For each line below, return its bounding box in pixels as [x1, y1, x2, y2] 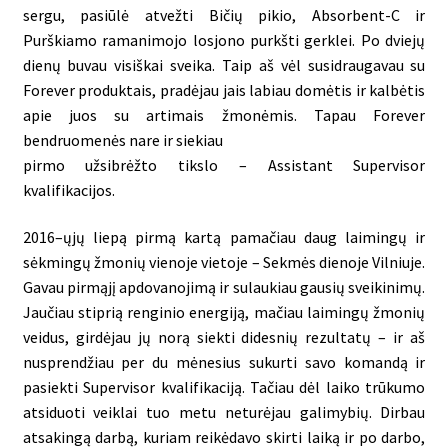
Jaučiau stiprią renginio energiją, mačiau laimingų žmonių [22, 302, 426, 323]
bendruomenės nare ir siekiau [22, 129, 223, 150]
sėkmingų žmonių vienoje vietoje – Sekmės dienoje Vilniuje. [22, 252, 426, 273]
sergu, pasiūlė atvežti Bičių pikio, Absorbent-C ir [22, 4, 426, 25]
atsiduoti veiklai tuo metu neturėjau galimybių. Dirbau [22, 402, 426, 423]
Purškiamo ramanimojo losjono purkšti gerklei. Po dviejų [22, 29, 426, 50]
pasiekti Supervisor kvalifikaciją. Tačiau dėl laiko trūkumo [22, 377, 426, 398]
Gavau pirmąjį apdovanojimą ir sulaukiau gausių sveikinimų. [22, 277, 426, 298]
